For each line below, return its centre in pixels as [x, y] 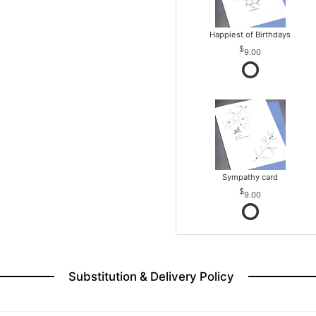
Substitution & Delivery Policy [151, 277]
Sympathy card [250, 177]
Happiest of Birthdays [250, 35]
